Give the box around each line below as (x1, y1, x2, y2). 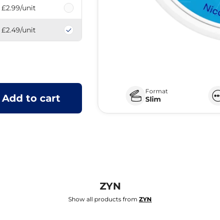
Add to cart (1, 92, 60, 104)
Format (145, 87, 168, 95)
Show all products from (68, 195, 139, 203)
